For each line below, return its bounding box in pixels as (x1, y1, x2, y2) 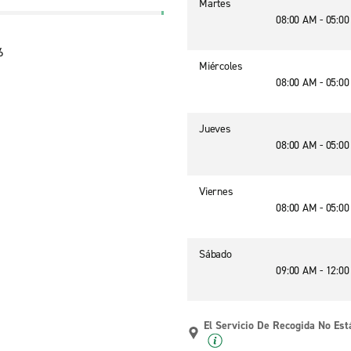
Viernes (199, 184, 233, 199)
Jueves (199, 121, 231, 136)
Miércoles (199, 59, 243, 74)
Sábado (199, 247, 232, 262)
